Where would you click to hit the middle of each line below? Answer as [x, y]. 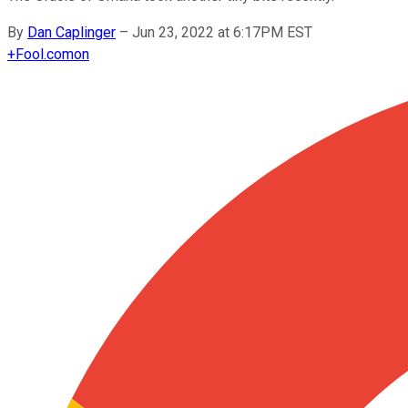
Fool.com [45, 54]
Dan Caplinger [71, 32]
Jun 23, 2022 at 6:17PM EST [222, 32]
